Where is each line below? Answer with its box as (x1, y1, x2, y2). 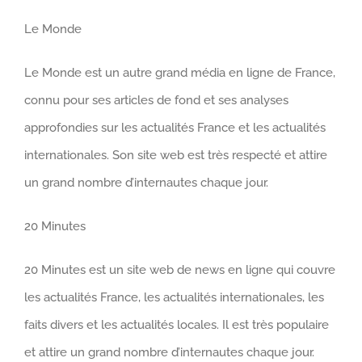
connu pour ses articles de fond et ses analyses (24, 92, 288, 107)
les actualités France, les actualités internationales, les (24, 289, 324, 305)
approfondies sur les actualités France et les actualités (24, 120, 326, 135)
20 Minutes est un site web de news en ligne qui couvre (24, 262, 335, 277)
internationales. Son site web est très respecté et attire (24, 147, 327, 162)
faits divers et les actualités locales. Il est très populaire (24, 317, 329, 332)
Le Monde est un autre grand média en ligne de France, (24, 65, 335, 80)
